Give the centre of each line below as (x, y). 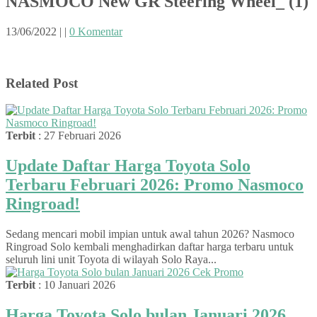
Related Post (42, 83)
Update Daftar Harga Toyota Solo (128, 166)
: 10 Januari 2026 (75, 285)
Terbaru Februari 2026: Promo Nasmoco (155, 185)
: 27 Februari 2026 (78, 136)
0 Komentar (96, 31)
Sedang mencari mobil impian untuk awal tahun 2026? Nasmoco (150, 234)
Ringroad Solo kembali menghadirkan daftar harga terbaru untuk (150, 247)
